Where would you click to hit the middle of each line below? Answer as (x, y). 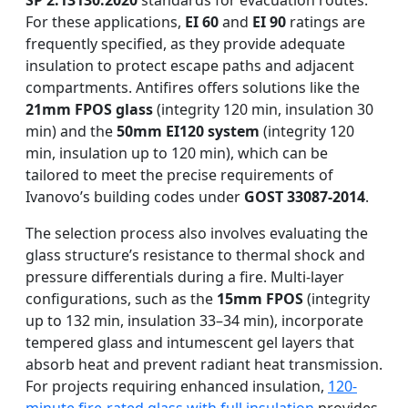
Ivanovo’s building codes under (135, 197)
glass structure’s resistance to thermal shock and (195, 255)
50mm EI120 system (188, 132)
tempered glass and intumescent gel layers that (190, 343)
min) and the (71, 132)
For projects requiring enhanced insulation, (177, 387)
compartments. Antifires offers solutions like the (193, 88)
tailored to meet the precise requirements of (179, 175)
